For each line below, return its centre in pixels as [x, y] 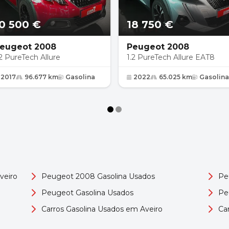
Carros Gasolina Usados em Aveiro [102, 209]
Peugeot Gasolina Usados [88, 193]
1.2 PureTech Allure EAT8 [171, 57]
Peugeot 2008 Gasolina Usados [98, 176]
